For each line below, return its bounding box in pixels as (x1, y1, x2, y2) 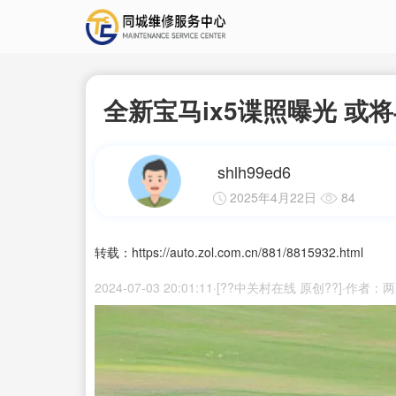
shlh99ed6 (217, 160, 291, 183)
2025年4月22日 (229, 188, 316, 206)
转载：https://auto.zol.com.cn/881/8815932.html (95, 243, 363, 261)
